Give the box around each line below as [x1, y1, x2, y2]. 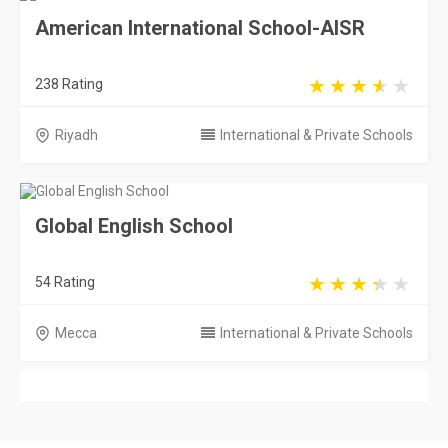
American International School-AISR [35, 16, 365, 40]
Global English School [35, 214, 233, 238]
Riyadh [55, 127, 98, 143]
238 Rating [35, 76, 103, 92]
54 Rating [35, 274, 95, 290]
